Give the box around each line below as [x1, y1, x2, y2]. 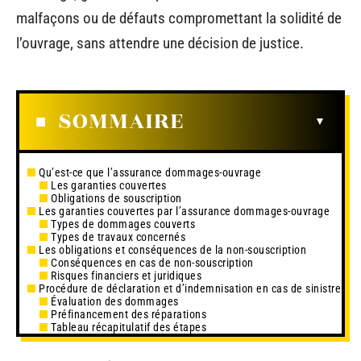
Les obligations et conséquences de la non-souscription [39, 243, 306, 256]
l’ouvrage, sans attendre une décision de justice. [16, 34, 304, 52]
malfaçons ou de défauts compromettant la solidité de [16, 9, 342, 27]
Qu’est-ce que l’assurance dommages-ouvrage [39, 165, 261, 179]
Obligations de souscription [51, 191, 182, 205]
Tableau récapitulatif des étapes [51, 320, 206, 334]
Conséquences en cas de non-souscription [51, 255, 254, 269]
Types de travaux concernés [51, 230, 185, 243]
